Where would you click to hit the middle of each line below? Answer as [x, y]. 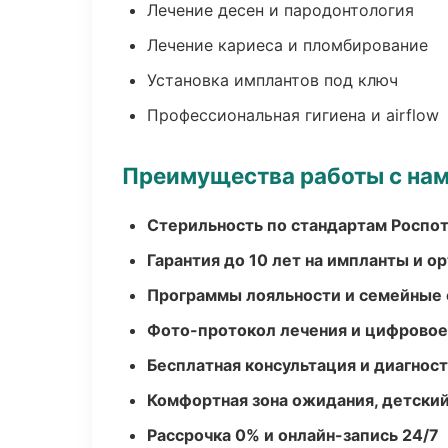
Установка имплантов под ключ [272, 80]
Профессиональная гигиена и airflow [293, 115]
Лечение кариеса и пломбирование [287, 45]
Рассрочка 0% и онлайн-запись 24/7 [293, 435]
